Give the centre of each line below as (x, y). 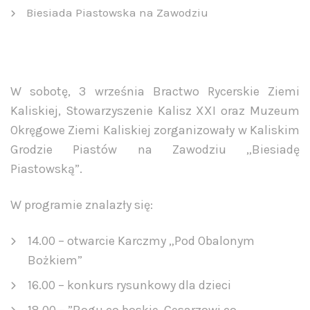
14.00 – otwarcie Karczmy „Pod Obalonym (141, 241)
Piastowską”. (46, 169)
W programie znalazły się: (82, 205)
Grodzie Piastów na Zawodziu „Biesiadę (155, 150)
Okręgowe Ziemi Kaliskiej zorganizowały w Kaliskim (155, 130)
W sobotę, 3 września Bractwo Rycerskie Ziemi (155, 92)
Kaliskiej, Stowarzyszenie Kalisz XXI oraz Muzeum (155, 111)
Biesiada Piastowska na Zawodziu (117, 13)
